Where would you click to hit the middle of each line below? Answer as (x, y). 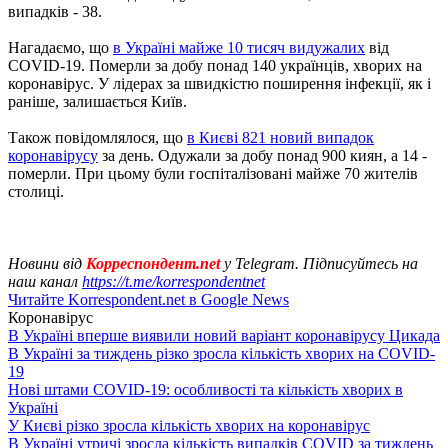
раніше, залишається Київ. (97, 101)
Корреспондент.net (153, 263)
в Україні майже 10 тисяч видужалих (239, 47)
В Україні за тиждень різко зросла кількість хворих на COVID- (221, 353)
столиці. (36, 191)
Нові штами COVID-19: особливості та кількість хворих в (205, 389)
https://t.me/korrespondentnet (173, 281)
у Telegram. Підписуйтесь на (319, 263)
